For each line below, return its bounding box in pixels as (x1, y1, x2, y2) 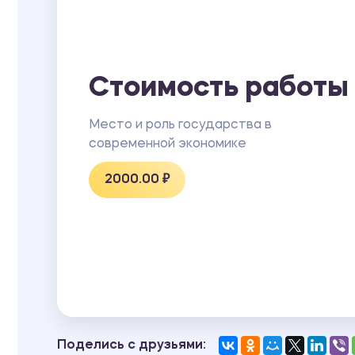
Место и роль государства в (89, 118, 272, 132)
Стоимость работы (89, 74, 349, 103)
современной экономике (89, 137, 246, 151)
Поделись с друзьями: (57, 338, 206, 352)
